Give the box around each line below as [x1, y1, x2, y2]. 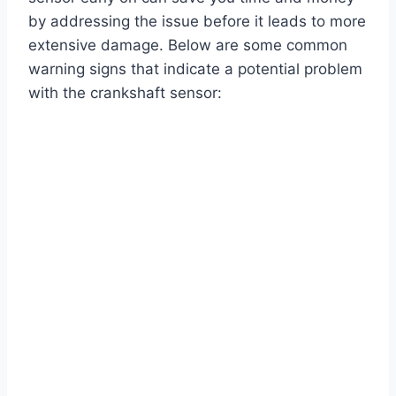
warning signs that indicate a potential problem [28, 59, 362, 78]
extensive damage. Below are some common [28, 35, 347, 54]
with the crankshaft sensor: [28, 83, 222, 102]
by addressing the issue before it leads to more [28, 11, 366, 30]
